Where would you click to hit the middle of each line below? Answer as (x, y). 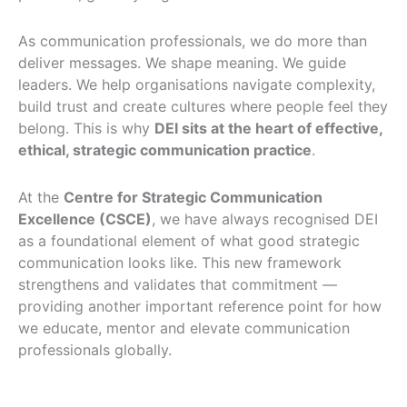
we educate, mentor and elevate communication (184, 328)
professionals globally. (95, 349)
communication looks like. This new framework (180, 262)
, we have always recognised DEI (265, 218)
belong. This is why (86, 128)
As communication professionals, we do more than (193, 40)
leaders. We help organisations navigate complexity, (197, 84)
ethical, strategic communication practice (165, 149)
